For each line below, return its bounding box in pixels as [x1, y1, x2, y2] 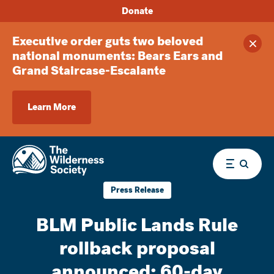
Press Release [110, 185, 164, 195]
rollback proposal [59, 235, 215, 261]
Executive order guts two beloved [12, 33, 203, 50]
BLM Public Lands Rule [36, 212, 238, 238]
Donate [121, 4, 153, 17]
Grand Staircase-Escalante [12, 62, 166, 79]
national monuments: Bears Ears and [12, 48, 223, 64]
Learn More [28, 101, 76, 113]
